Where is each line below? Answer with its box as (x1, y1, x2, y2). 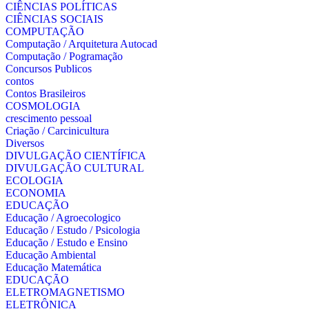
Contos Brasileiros (6, 88, 86, 99)
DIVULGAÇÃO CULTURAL (6, 162, 144, 174)
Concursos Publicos (6, 63, 92, 74)
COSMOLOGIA (6, 100, 81, 112)
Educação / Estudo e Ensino (6, 237, 128, 248)
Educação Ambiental (6, 249, 96, 261)
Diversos (6, 137, 44, 149)
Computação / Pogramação (6, 50, 123, 62)
